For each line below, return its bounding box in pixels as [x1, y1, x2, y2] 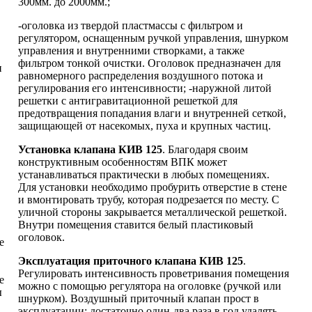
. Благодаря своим [162, 143, 248, 155]
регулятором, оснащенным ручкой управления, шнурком [18, 31, 288, 44]
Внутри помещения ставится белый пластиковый [18, 218, 253, 231]
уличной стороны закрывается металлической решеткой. [18, 205, 287, 218]
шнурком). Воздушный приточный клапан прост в [18, 292, 259, 304]
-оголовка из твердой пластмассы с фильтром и [18, 19, 243, 31]
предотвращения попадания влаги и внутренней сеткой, [18, 107, 286, 119]
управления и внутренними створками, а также [18, 44, 244, 56]
